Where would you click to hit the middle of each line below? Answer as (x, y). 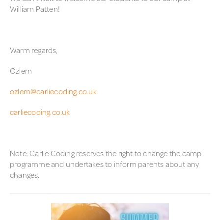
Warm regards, (34, 50)
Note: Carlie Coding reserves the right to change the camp (106, 153)
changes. (25, 175)
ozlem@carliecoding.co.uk (53, 91)
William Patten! (35, 9)
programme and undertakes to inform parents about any (105, 164)
